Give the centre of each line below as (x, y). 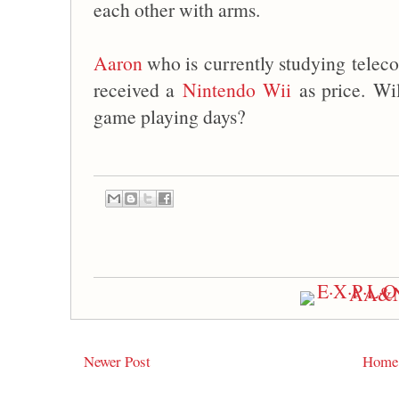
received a (138, 90)
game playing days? (170, 116)
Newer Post (117, 362)
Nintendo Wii (237, 90)
